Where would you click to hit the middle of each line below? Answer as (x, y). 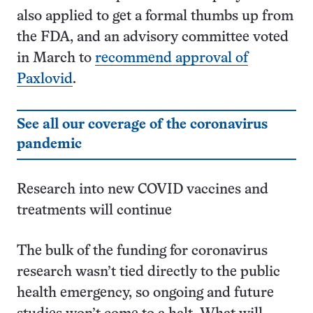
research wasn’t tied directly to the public (148, 272)
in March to (56, 58)
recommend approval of (172, 58)
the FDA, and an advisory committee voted (153, 37)
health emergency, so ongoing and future (145, 293)
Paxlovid (45, 79)
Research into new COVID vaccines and (143, 190)
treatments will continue (94, 211)
